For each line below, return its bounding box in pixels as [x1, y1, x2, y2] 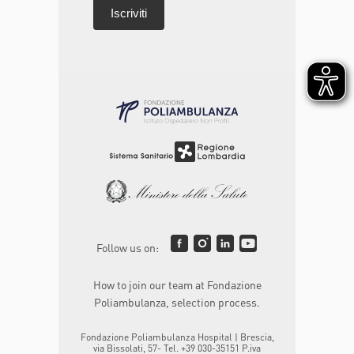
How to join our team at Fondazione [92, 277, 262, 292]
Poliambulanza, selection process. [94, 295, 260, 310]
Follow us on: [96, 240, 159, 255]
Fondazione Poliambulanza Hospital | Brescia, [80, 331, 274, 344]
